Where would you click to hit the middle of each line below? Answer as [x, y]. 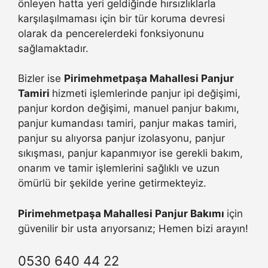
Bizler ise [41, 79]
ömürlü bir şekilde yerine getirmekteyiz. [112, 183]
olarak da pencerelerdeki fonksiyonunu [111, 33]
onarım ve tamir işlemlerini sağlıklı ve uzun [119, 168]
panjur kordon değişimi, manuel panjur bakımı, [129, 109]
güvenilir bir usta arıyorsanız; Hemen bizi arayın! [133, 228]
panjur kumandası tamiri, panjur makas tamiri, [127, 124]
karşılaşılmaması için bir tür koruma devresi [121, 18]
